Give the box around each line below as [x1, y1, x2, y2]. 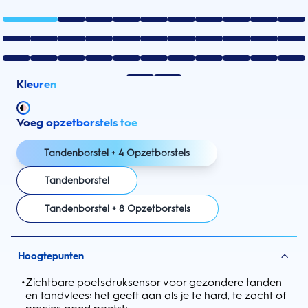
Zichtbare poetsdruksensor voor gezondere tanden [25, 276, 282, 289]
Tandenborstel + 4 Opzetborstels [44, 147, 190, 159]
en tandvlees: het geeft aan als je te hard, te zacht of [25, 289, 286, 302]
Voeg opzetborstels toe [16, 116, 137, 129]
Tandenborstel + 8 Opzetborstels [45, 203, 190, 214]
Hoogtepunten [18, 250, 84, 262]
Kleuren [16, 78, 56, 91]
